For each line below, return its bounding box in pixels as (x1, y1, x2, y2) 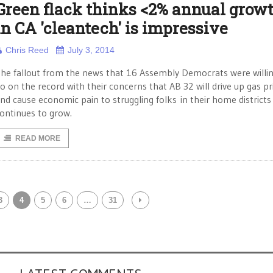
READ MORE (15, 134, 60, 143)
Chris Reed (5, 45, 49, 55)
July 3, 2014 (68, 45, 115, 55)
